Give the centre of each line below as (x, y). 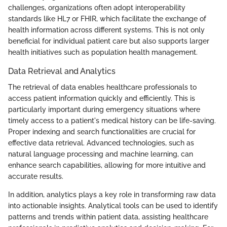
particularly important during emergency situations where (104, 110)
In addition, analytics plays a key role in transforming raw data (112, 195)
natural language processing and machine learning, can (101, 154)
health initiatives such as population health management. (103, 52)
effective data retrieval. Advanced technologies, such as (101, 143)
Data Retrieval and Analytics (62, 71)
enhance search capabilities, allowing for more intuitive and (107, 165)
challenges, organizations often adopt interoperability (97, 8)
